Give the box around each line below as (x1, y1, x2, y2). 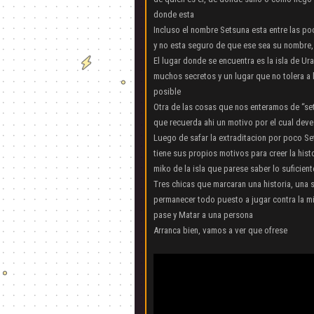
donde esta (153, 9, 194, 20)
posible (153, 86, 181, 97)
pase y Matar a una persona (153, 210, 253, 220)
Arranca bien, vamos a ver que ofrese (153, 225, 287, 235)
